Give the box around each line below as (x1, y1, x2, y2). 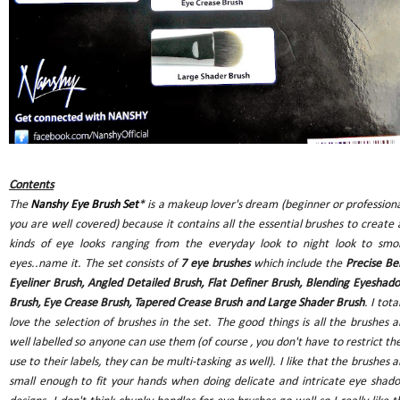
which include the (253, 257, 343, 271)
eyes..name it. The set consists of (9, 257, 178, 271)
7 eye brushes (177, 257, 254, 271)
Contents (9, 179, 54, 193)
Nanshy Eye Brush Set (30, 198, 138, 212)
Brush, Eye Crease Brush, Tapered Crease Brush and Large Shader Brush (9, 296, 364, 311)
